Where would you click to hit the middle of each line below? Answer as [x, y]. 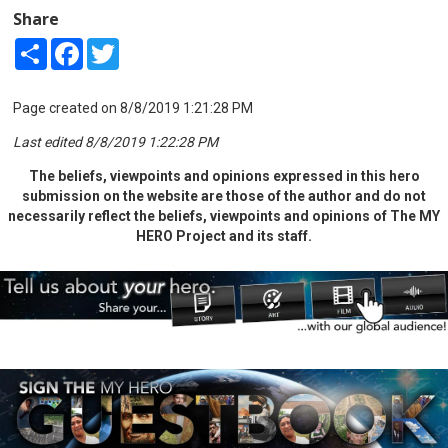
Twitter [142, 45]
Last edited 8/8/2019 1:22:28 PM [116, 141]
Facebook [114, 45]
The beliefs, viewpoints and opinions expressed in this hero [224, 175]
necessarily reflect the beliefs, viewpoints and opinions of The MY [224, 215]
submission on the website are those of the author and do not [224, 195]
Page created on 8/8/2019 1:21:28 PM [133, 107]
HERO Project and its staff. [224, 235]
